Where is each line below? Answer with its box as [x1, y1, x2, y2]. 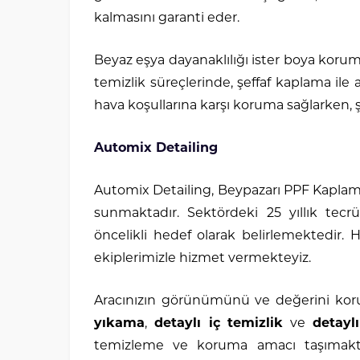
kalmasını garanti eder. [94, 12, 239, 25]
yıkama [94, 317, 145, 330]
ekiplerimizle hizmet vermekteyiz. [94, 252, 311, 265]
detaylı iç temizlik [153, 317, 284, 330]
